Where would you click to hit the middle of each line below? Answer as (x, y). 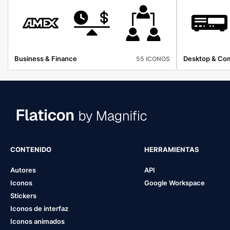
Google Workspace (174, 183)
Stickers (23, 195)
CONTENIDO (31, 149)
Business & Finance (46, 58)
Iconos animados (37, 221)
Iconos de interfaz (39, 208)
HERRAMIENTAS (171, 149)
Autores (23, 170)
